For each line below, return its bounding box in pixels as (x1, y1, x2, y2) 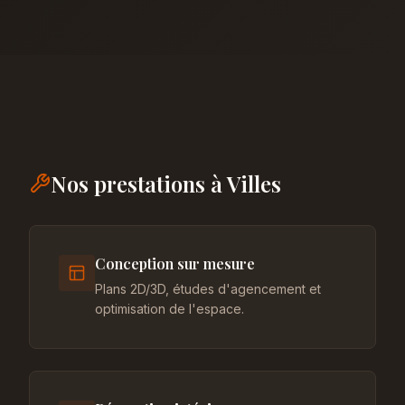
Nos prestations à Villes (51, 169, 281, 198)
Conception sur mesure (95, 254, 255, 273)
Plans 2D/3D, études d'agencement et (95, 281, 321, 297)
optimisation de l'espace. (95, 301, 244, 316)
